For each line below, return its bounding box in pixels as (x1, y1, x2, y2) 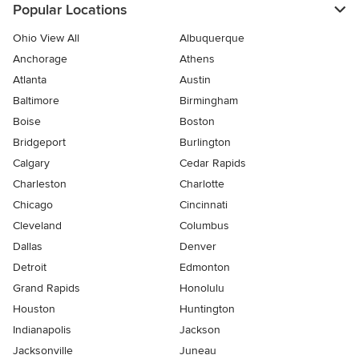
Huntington (179, 301, 235, 316)
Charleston (13, 176, 67, 191)
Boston (179, 114, 215, 128)
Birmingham (179, 93, 238, 107)
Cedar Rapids (179, 155, 246, 170)
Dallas (13, 239, 42, 253)
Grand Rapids (13, 280, 80, 295)
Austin (179, 72, 211, 87)
